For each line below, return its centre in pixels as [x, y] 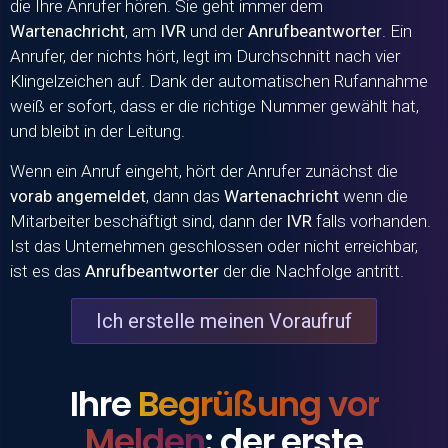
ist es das [47, 270]
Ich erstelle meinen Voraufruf [224, 320]
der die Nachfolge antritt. [311, 270]
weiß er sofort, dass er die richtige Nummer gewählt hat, [214, 106]
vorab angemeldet [78, 195]
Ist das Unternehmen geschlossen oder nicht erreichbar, [214, 245]
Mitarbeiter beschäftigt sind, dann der [148, 220]
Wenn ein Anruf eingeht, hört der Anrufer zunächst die [204, 170]
